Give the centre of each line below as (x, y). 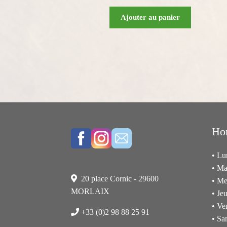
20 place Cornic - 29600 (120, 179)
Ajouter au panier (150, 17)
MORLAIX (90, 192)
